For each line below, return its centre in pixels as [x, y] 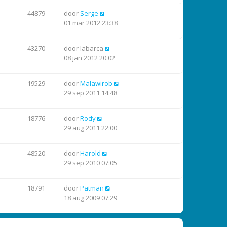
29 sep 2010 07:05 [90, 163]
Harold [90, 153]
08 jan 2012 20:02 [89, 58]
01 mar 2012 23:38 [91, 23]
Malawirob [96, 83]
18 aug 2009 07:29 [90, 198]
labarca [92, 48]
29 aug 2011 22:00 [90, 128]
